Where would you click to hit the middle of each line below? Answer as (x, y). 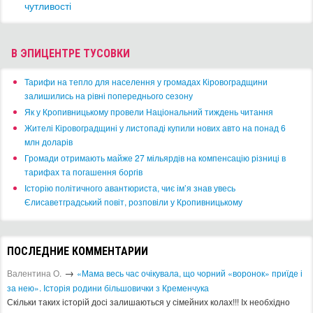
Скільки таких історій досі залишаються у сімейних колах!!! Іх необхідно (148, 301)
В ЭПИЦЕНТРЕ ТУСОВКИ (71, 53)
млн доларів (49, 141)
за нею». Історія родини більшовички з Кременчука (108, 287)
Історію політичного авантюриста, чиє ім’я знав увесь (130, 187)
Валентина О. (34, 272)
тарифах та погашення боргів (83, 171)
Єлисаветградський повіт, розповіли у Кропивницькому (133, 201)
